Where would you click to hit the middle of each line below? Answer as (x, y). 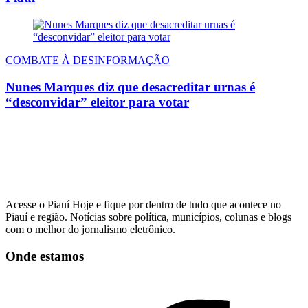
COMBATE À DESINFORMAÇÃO (88, 60)
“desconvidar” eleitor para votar (97, 102)
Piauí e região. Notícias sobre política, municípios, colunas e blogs (148, 217)
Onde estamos (45, 256)
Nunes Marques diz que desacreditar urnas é (130, 87)
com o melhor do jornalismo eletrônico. (90, 230)
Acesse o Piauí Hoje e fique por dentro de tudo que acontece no (143, 205)
